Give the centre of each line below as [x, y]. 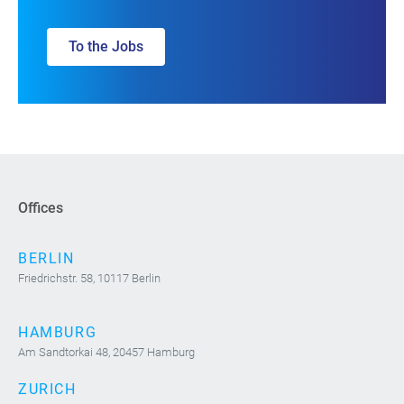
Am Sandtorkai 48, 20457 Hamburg [106, 352]
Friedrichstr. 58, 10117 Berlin [89, 278]
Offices [41, 207]
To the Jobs [106, 46]
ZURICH [47, 389]
